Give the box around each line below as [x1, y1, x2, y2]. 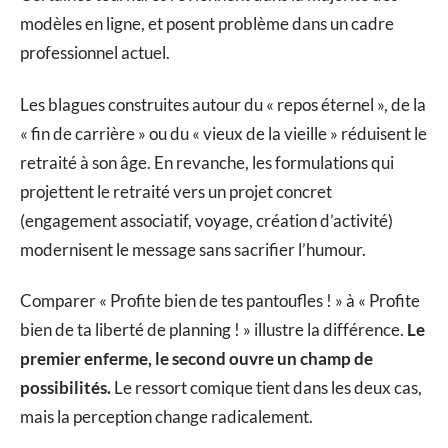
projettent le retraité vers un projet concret [20, 180, 332, 202]
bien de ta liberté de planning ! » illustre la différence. [20, 319, 407, 341]
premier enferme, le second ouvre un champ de [20, 348, 373, 370]
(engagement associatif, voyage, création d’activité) [20, 209, 393, 231]
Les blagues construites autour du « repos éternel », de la [20, 93, 426, 115]
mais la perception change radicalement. [20, 406, 313, 428]
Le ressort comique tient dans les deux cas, [111, 377, 422, 399]
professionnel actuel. [20, 42, 170, 64]
